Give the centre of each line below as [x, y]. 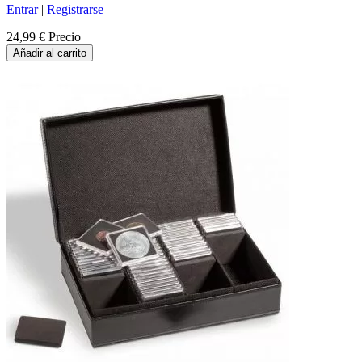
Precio [65, 36]
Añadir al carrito [50, 53]
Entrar [22, 9]
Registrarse [75, 9]
